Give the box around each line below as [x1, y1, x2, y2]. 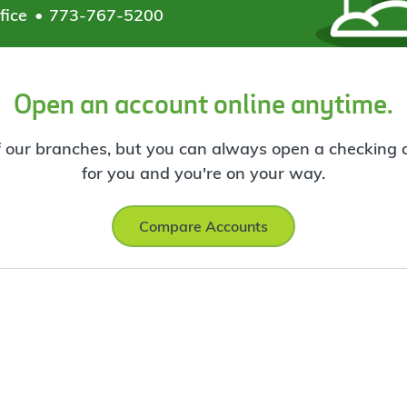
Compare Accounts [138, 217, 268, 236]
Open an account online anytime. [13, 85, 393, 121]
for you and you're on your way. [81, 162, 325, 184]
